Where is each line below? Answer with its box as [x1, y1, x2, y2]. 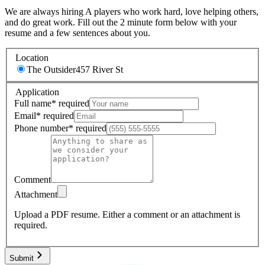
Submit [9, 253, 34, 263]
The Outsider [27, 64, 76, 75]
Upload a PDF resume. [14, 209, 100, 219]
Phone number [14, 122, 69, 133]
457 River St [76, 64, 123, 75]
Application [15, 86, 59, 97]
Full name [14, 98, 51, 108]
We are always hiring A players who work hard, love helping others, [5, 7, 258, 17]
